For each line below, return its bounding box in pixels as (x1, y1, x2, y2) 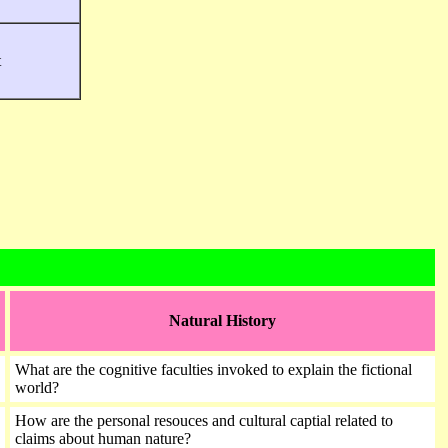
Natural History (169, 312, 276, 329)
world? (15, 379, 63, 396)
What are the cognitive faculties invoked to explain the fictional (15, 361, 412, 378)
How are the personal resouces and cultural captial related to (15, 412, 393, 429)
